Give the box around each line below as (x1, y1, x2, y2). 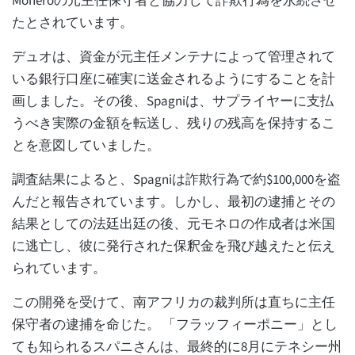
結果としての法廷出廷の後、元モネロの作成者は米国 (12, 215, 335, 235)
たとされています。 (12, 13, 136, 33)
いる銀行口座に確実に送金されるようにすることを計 (12, 70, 335, 90)
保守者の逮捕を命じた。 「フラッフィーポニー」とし (12, 315, 338, 335)
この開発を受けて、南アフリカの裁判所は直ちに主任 (12, 293, 335, 313)
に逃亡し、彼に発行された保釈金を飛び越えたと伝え (12, 237, 335, 257)
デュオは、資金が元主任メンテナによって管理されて (12, 48, 335, 67)
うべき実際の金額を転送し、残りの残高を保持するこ (12, 114, 335, 134)
